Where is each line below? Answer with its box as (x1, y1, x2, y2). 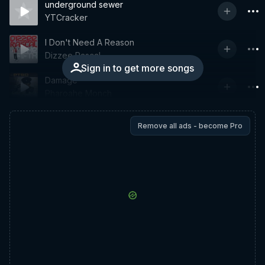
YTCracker (45, 12, 88, 22)
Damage (45, 75, 77, 85)
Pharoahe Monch (45, 88, 112, 98)
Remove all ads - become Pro (138, 121, 243, 130)
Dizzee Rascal (45, 50, 101, 60)
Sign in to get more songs (80, 62, 194, 74)
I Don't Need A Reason (45, 37, 134, 47)
